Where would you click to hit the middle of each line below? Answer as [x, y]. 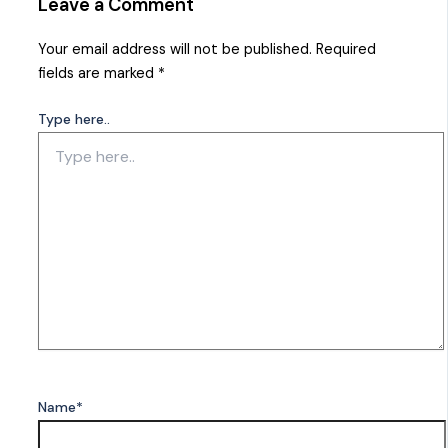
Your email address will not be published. [175, 50]
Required [346, 50]
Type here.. [74, 119]
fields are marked [98, 74]
